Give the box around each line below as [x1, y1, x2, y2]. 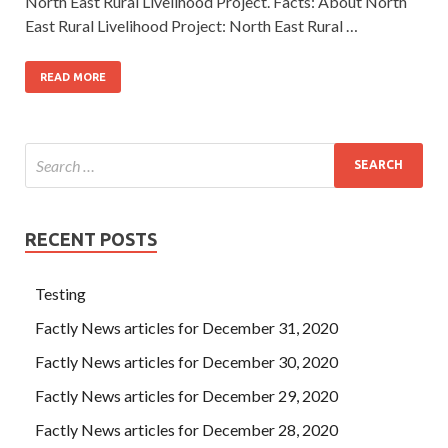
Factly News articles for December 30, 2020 [35, 351, 338, 371]
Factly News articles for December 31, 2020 [35, 317, 338, 337]
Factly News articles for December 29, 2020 [35, 385, 338, 405]
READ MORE [40, 70, 106, 83]
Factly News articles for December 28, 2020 [35, 419, 338, 439]
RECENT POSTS [25, 228, 157, 249]
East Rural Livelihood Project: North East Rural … [25, 15, 358, 35]
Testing [35, 283, 86, 303]
